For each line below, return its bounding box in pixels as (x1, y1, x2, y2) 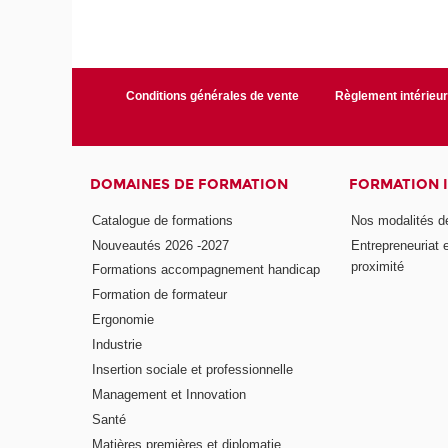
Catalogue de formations (92, 212, 234, 228)
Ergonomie (92, 312, 155, 328)
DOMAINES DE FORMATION (90, 176, 289, 194)
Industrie (92, 337, 143, 353)
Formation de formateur (92, 287, 228, 303)
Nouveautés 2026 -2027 (92, 237, 230, 253)
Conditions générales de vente (126, 89, 300, 104)
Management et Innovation (92, 386, 247, 402)
